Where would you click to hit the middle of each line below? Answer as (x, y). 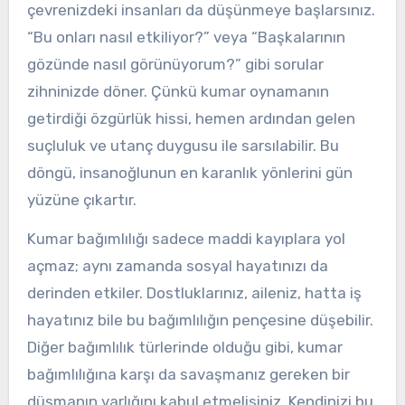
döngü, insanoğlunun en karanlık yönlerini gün (189, 172)
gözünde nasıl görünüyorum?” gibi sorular (175, 64)
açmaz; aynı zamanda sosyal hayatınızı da (177, 265)
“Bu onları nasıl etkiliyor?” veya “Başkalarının (186, 37)
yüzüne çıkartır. (81, 199)
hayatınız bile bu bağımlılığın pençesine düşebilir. (200, 320)
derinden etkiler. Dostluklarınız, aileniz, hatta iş (194, 292)
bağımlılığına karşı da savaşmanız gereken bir (188, 374)
